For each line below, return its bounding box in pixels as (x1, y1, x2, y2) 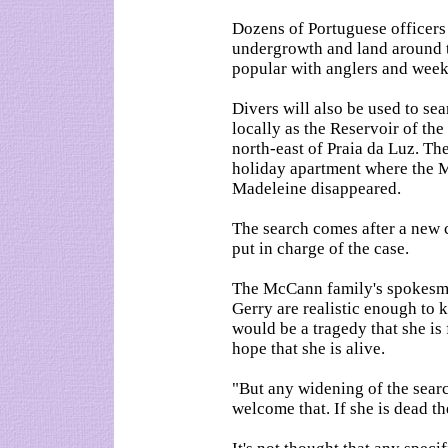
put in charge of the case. (232, 239, 409, 258)
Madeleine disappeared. (232, 179, 401, 198)
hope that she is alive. (232, 339, 385, 358)
